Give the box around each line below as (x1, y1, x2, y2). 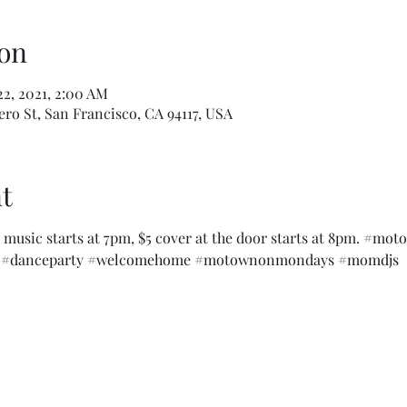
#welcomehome (86, 250, 191, 269)
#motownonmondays (194, 250, 334, 269)
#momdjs (337, 250, 399, 269)
